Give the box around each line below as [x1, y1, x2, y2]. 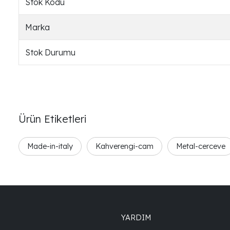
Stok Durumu [25, 47, 75, 57]
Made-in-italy [27, 141, 73, 151]
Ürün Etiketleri [18, 112, 86, 125]
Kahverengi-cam [95, 141, 154, 151]
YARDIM [121, 212, 151, 222]
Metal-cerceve [176, 141, 225, 151]
